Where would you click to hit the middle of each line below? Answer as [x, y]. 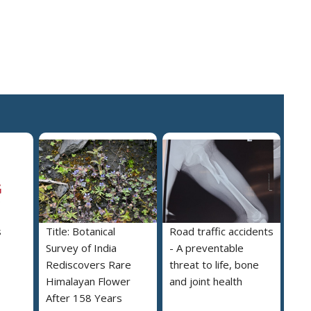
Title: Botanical [81, 231]
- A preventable [207, 247]
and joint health [206, 281]
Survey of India [81, 247]
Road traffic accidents [221, 231]
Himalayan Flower [88, 281]
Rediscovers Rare [89, 264]
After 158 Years [84, 297]
